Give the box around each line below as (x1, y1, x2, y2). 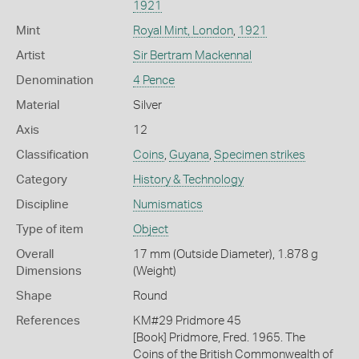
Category (16, 173, 67, 186)
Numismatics (132, 198, 203, 211)
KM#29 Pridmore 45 (132, 314, 241, 327)
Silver (132, 99, 162, 111)
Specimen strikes (213, 148, 305, 161)
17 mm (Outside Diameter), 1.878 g (132, 248, 318, 260)
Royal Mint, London (132, 24, 233, 37)
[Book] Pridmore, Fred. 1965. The (132, 331, 305, 344)
